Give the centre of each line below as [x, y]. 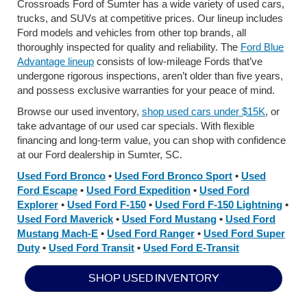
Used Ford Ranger [151, 234]
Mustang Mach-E [58, 234]
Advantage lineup [56, 62]
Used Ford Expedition [138, 191]
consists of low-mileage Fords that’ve [178, 62]
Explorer [38, 205]
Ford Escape [47, 191]
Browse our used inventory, [79, 112]
